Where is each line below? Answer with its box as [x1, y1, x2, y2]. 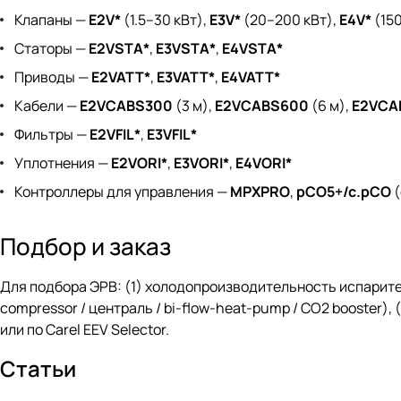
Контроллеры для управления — [14, 182, 230, 202]
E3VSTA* [156, 38, 216, 59]
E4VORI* [235, 153, 292, 174]
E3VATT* [157, 67, 215, 88]
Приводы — [14, 67, 91, 88]
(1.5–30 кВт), [121, 10, 209, 30]
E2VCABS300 [80, 96, 173, 116]
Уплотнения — [14, 153, 111, 174]
